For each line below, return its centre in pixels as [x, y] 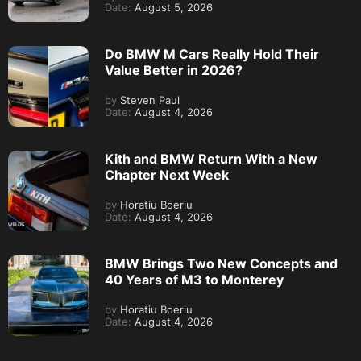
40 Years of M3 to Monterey [194, 280]
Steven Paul [148, 101]
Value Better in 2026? [174, 71]
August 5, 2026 [172, 8]
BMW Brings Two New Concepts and [221, 264]
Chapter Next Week [167, 175]
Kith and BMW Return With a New [211, 159]
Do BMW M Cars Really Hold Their [212, 54]
